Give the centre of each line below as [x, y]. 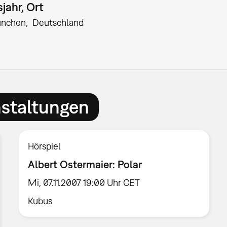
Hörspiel [45, 146]
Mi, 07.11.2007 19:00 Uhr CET [84, 182]
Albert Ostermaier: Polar [85, 164]
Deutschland [58, 23]
